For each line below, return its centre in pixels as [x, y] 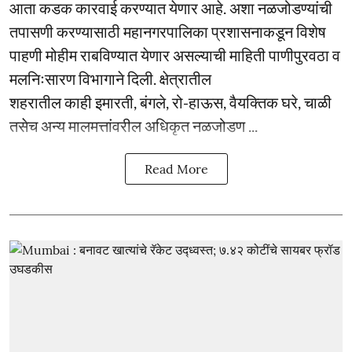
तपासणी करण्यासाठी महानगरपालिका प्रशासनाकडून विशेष [168, 31]
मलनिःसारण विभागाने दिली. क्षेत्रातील [110, 78]
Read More [176, 169]
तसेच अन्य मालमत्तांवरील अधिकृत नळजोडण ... [134, 125]
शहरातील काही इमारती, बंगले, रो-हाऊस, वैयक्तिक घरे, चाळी [170, 102]
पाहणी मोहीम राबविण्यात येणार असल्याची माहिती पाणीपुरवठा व [175, 55]
